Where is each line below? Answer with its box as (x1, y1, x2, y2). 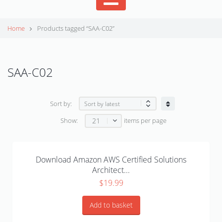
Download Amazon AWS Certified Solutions (36, 154, 186, 166)
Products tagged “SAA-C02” (36, 24, 114, 33)
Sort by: (50, 99, 72, 108)
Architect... (92, 165, 130, 176)
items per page (124, 116, 166, 125)
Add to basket (89, 200, 133, 210)
